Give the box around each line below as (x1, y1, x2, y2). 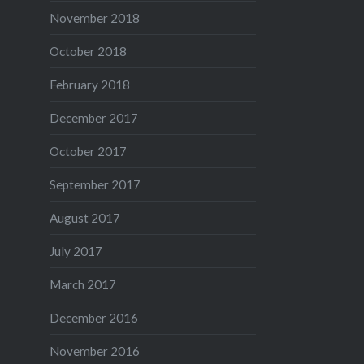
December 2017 (49, 110, 138, 125)
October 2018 (49, 43, 127, 58)
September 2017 (49, 176, 141, 192)
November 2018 (49, 10, 140, 25)
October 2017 (49, 143, 127, 158)
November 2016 (49, 343, 140, 358)
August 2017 (49, 210, 120, 225)
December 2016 (49, 310, 138, 325)
